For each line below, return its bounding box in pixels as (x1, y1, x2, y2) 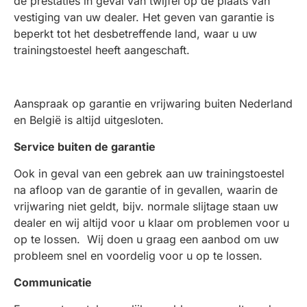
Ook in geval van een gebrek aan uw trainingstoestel (14, 167, 284, 180)
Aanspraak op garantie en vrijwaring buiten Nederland (14, 97, 293, 110)
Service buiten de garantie (14, 140, 156, 153)
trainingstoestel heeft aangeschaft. (14, 43, 190, 57)
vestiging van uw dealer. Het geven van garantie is (14, 10, 274, 24)
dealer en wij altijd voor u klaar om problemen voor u (14, 216, 289, 230)
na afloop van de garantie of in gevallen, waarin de (14, 183, 278, 197)
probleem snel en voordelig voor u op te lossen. (14, 249, 266, 262)
